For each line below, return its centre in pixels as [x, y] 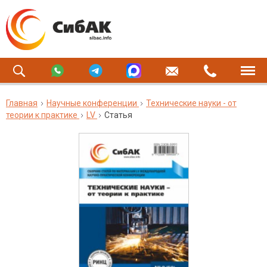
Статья [118, 115]
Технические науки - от [191, 103]
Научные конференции [92, 103]
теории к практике [42, 115]
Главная [22, 103]
